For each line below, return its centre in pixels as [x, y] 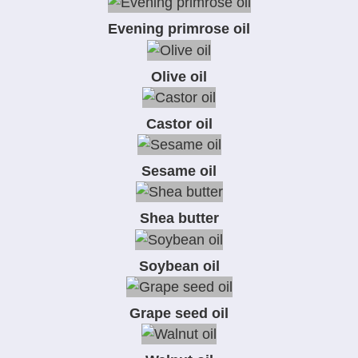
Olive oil [179, 76]
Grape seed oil [179, 313]
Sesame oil [179, 171]
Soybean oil [179, 266]
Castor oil [179, 123]
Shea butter [179, 219]
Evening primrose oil [179, 29]
